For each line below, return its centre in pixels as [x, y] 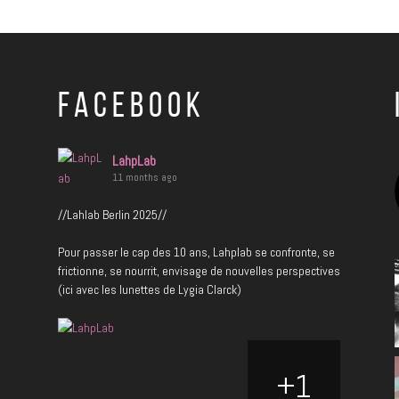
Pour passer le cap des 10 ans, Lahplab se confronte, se [196, 252]
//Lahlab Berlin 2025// [112, 214]
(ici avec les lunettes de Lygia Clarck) [149, 289]
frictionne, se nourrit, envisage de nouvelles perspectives [199, 270]
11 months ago [144, 177]
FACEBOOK [131, 108]
